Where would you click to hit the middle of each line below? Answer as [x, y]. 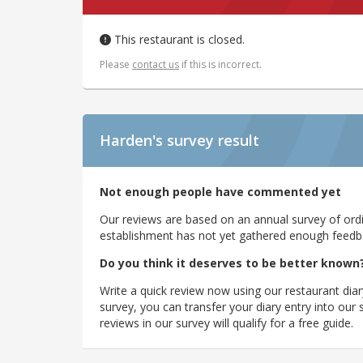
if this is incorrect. [220, 65]
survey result [213, 141]
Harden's [131, 141]
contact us [156, 65]
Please [116, 65]
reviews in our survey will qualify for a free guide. [226, 323]
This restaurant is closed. [178, 40]
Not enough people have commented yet [220, 192]
